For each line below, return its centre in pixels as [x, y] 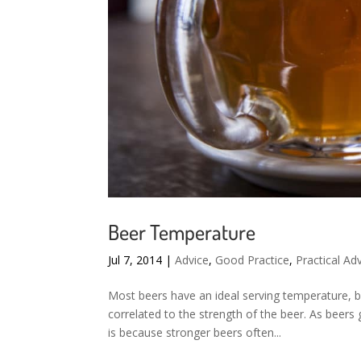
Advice [192, 259]
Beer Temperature [182, 231]
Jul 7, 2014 [135, 259]
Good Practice [253, 259]
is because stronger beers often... [195, 332]
